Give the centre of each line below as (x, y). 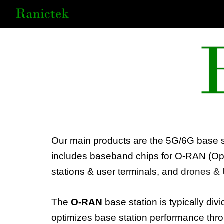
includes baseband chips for (113, 156)
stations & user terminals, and (116, 172)
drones (196, 172)
